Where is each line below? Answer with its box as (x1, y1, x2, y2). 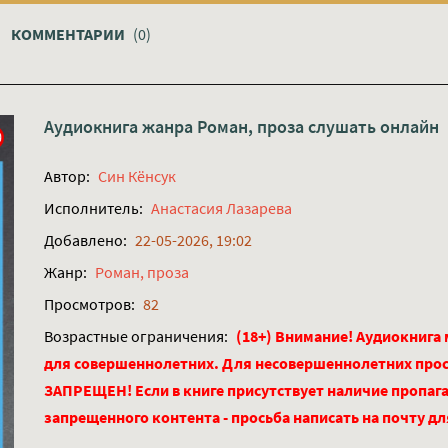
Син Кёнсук (98, 166, 176, 187)
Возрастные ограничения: (44, 326, 228, 347)
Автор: (44, 166, 90, 187)
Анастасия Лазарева (151, 198, 292, 219)
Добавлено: (44, 230, 127, 251)
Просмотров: (44, 294, 135, 315)
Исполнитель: (44, 198, 143, 219)
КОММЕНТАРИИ (11, 24, 128, 45)
